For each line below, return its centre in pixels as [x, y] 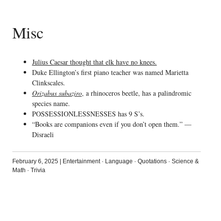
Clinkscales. [48, 83]
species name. [51, 104]
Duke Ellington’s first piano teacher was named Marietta [110, 73]
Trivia [38, 170]
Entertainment [81, 162]
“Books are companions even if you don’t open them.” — [111, 124]
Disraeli [43, 135]
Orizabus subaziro [57, 93]
